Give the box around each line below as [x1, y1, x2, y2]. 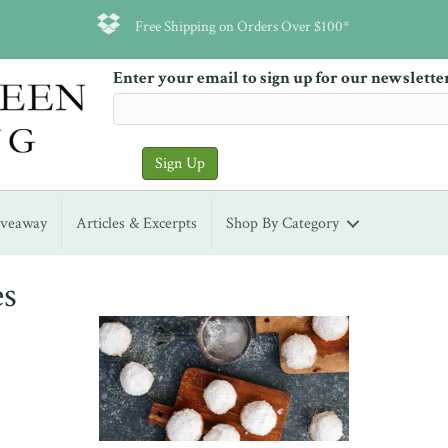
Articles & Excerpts [76, 213, 198, 234]
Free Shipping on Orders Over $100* [135, 16, 351, 36]
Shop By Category [226, 213, 340, 234]
